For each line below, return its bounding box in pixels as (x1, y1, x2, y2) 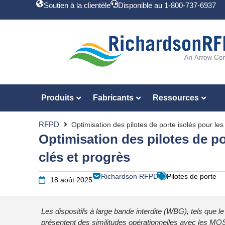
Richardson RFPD (101, 172, 158, 180)
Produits (41, 93, 74, 102)
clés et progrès (39, 150, 130, 165)
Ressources (153, 93, 199, 102)
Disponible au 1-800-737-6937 (118, 1, 216, 10)
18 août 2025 (50, 176, 92, 184)
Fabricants (93, 93, 134, 102)
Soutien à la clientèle (44, 1, 110, 10)
